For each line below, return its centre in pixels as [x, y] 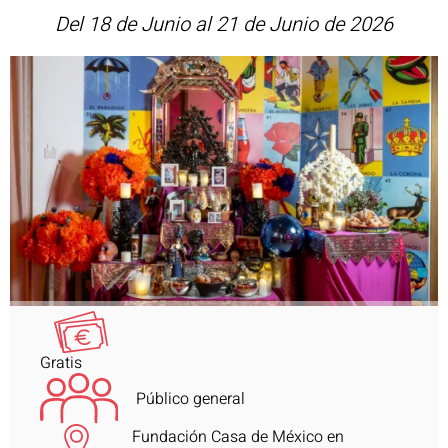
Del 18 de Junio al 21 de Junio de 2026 [224, 24]
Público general [190, 398]
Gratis [61, 363]
